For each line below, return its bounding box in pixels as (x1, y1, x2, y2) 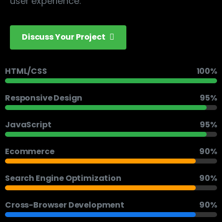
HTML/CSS (5, 65, 47, 77)
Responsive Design (5, 92, 83, 104)
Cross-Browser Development (5, 199, 124, 211)
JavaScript (5, 118, 52, 130)
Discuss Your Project (22, 31, 106, 43)
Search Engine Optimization (5, 172, 121, 184)
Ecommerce (5, 145, 55, 157)
